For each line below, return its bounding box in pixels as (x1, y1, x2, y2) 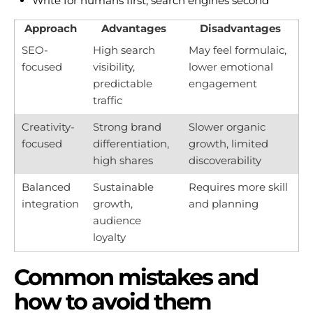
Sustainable (93, 180, 154, 194)
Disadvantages (199, 21, 281, 35)
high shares (93, 153, 153, 167)
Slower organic (189, 119, 265, 133)
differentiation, (93, 136, 169, 150)
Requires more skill (189, 180, 288, 194)
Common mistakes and (14, 263, 258, 291)
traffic (93, 93, 122, 107)
